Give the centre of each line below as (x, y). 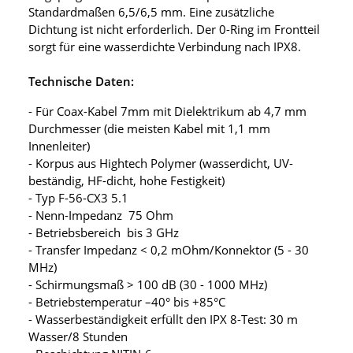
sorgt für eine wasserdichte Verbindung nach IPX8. (165, 46)
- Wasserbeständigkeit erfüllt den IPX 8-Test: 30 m (163, 319)
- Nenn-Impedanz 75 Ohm (101, 215)
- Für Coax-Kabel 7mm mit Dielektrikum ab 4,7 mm (167, 111)
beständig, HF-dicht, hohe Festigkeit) (126, 180)
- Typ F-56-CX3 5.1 (78, 197)
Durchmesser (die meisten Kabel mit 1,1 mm (149, 128)
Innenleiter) (59, 145)
